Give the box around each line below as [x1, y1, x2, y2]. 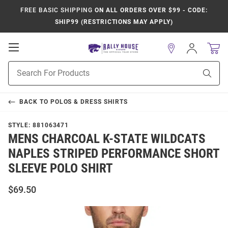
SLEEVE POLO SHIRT [8, 161, 113, 176]
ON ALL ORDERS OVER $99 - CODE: [92, 7, 208, 14]
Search [8, 73, 30, 81]
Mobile [18, 52, 48, 62]
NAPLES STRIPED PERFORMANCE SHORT [8, 146, 219, 161]
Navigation [18, 62, 64, 72]
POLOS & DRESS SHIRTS [50, 98, 128, 105]
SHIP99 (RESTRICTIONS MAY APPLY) [55, 18, 173, 25]
